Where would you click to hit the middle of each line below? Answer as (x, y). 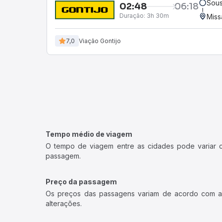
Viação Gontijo (100, 41)
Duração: (132, 15)
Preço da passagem (81, 182)
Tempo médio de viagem (89, 134)
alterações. (64, 203)
